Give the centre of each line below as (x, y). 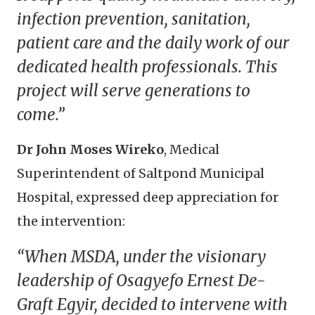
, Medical (192, 149)
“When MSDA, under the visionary (141, 256)
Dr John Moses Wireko (90, 149)
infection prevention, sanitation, (134, 19)
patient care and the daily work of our (153, 43)
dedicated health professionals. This (147, 66)
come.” (41, 114)
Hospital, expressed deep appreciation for (148, 197)
